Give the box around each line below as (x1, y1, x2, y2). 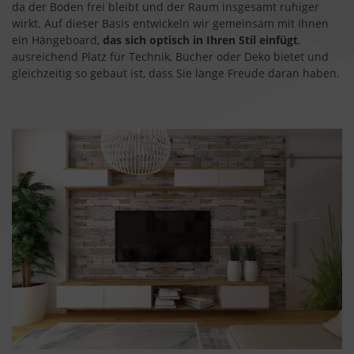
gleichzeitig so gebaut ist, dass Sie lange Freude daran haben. (12, 66, 340, 81)
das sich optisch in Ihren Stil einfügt (103, 32, 298, 47)
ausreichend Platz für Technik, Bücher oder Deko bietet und (12, 49, 329, 64)
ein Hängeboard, (12, 32, 103, 47)
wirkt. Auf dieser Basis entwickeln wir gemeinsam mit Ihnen (12, 16, 329, 31)
